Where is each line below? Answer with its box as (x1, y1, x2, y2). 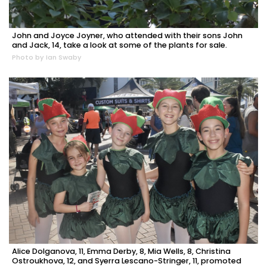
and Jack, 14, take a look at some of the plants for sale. (12, 40, 227, 51)
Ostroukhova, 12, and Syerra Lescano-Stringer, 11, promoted (12, 255, 241, 266)
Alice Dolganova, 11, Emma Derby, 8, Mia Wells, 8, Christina (12, 246, 231, 256)
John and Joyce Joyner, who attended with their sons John (12, 30, 243, 41)
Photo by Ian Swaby (12, 52, 82, 63)
